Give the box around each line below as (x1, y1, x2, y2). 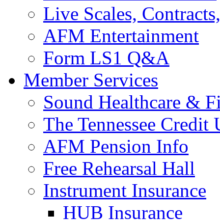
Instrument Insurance (43, 180, 206, 201)
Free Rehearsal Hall (43, 158, 195, 179)
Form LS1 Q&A (43, 47, 169, 68)
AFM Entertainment (43, 25, 199, 46)
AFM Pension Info (43, 136, 189, 157)
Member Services (24, 69, 158, 90)
